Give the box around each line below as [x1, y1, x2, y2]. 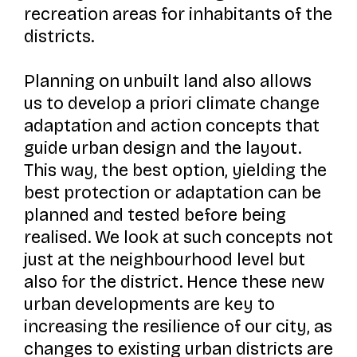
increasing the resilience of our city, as [23, 316, 332, 338]
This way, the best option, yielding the [23, 160, 327, 182]
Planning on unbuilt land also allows [23, 71, 312, 92]
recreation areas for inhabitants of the [23, 3, 332, 25]
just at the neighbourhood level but [23, 249, 305, 271]
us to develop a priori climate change [23, 93, 320, 115]
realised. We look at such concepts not [23, 227, 333, 249]
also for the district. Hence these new [23, 272, 324, 293]
